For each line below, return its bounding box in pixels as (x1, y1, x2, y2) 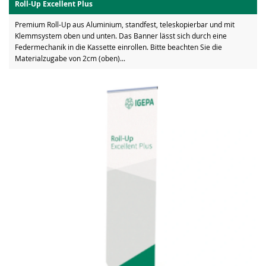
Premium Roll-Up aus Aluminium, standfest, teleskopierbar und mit (15, 19, 235, 29)
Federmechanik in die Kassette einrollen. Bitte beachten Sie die (15, 42, 222, 52)
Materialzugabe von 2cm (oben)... (15, 53, 125, 63)
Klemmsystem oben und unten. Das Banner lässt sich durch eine (15, 30, 227, 40)
